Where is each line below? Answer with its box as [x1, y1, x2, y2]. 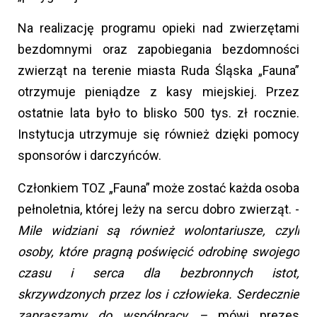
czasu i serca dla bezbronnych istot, [18, 265, 299, 281]
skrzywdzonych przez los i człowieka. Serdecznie [18, 287, 299, 302]
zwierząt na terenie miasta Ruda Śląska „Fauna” [18, 63, 299, 79]
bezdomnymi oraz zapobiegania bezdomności [18, 42, 299, 57]
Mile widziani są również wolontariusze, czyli [18, 223, 299, 238]
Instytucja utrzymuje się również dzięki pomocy [18, 127, 299, 142]
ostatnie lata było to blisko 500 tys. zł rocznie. [18, 105, 299, 121]
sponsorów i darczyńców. [18, 148, 161, 163]
